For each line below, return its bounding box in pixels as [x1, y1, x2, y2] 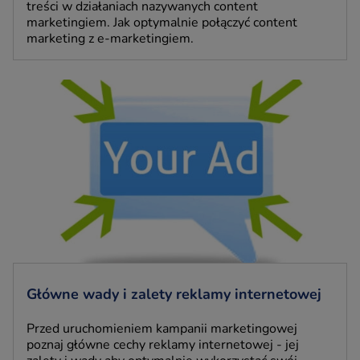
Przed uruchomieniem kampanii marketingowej [27, 320, 297, 338]
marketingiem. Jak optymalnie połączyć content [27, 13, 297, 31]
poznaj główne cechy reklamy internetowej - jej [27, 336, 299, 354]
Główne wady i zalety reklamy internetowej [27, 284, 321, 305]
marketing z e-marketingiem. [27, 29, 194, 47]
